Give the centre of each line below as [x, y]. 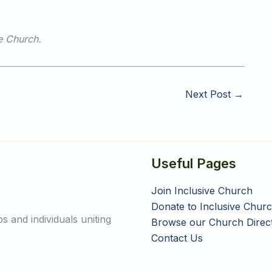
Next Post [209, 94]
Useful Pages [194, 163]
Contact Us [177, 238]
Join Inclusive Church [202, 191]
